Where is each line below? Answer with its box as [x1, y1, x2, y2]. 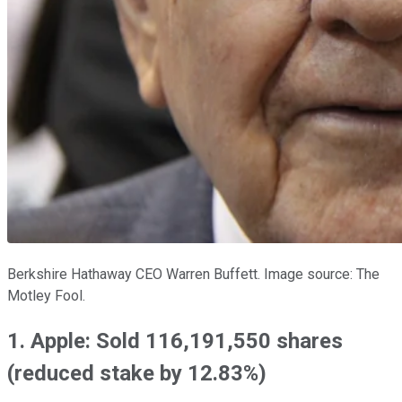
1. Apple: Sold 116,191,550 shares [7, 328, 343, 354]
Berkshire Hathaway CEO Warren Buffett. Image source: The [7, 265, 380, 283]
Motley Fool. [7, 286, 85, 304]
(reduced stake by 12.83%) [7, 360, 267, 386]
